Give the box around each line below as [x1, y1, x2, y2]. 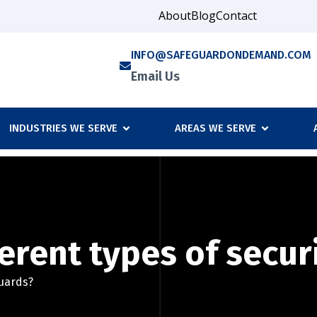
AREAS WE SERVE [174, 122, 256, 135]
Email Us [131, 69, 180, 84]
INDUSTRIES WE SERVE [8, 122, 117, 135]
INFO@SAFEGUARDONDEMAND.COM [131, 48, 311, 62]
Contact [216, 8, 257, 23]
